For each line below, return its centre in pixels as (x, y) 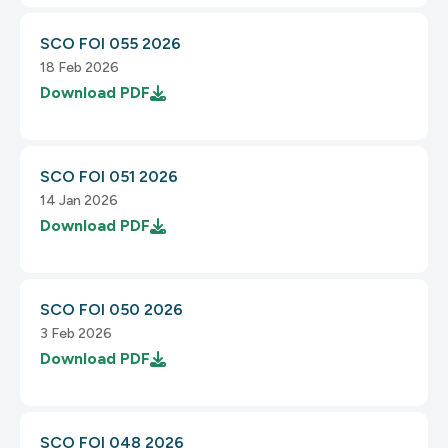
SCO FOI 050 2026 (111, 309)
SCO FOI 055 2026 (110, 43)
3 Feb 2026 (76, 333)
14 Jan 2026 (79, 200)
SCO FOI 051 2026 (109, 176)
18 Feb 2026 (79, 67)
